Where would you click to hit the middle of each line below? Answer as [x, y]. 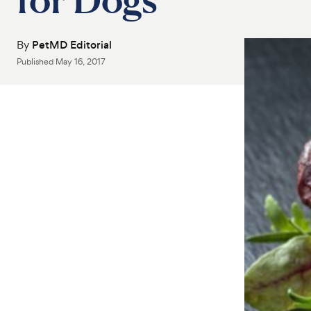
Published [36, 62]
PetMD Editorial [72, 45]
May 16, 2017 [81, 62]
